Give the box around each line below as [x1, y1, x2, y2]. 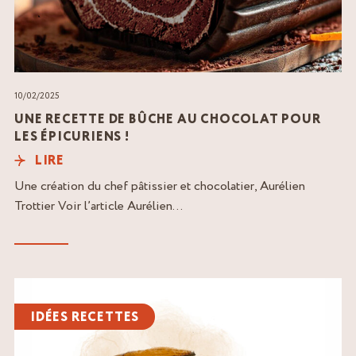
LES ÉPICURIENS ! [14, 128, 130, 147]
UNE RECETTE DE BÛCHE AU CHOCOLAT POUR [14, 110, 321, 130]
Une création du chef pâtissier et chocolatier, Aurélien [14, 177, 305, 195]
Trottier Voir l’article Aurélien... [14, 197, 183, 215]
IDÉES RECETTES [30, 308, 140, 327]
